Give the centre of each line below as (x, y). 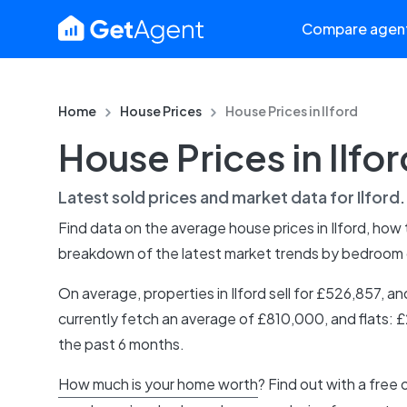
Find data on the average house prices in (194, 228)
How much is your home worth (158, 384)
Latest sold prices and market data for (208, 197)
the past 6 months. (121, 344)
